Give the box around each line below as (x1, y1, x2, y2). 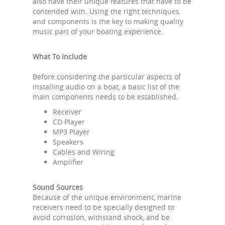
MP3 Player (53, 127, 90, 137)
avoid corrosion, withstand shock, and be (33, 212, 170, 222)
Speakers (53, 137, 83, 147)
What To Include (33, 52, 87, 61)
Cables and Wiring (53, 147, 115, 157)
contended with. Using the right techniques (33, 7, 179, 16)
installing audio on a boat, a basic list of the (33, 82, 179, 91)
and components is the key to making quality (33, 17, 183, 26)
